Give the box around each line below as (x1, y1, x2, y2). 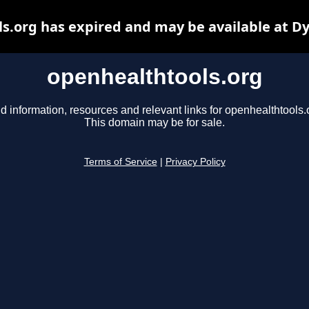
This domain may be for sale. (84, 117, 225, 129)
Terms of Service (83, 157, 157, 168)
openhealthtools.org (46, 64, 263, 89)
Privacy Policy (165, 157, 226, 168)
